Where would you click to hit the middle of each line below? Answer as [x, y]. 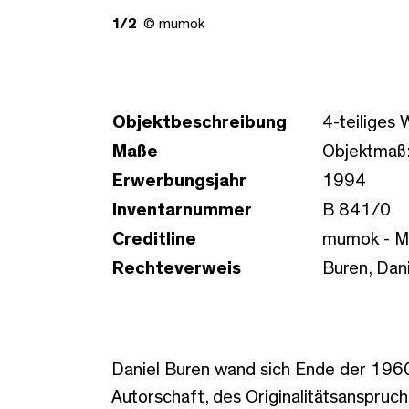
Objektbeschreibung [199, 122]
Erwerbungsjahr [179, 180]
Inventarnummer [182, 210]
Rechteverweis [177, 268]
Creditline [154, 239]
